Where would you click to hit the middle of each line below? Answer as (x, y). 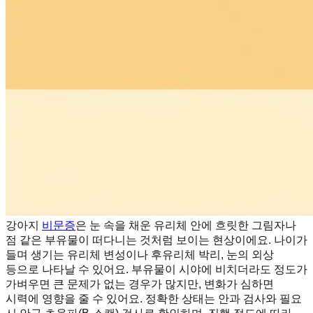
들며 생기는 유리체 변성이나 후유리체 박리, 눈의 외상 (140, 254)
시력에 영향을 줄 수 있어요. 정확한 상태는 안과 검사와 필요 (154, 298)
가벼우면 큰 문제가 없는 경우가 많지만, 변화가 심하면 (140, 284)
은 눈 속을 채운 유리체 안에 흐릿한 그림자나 (186, 225)
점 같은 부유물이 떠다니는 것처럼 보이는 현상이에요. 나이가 (156, 240)
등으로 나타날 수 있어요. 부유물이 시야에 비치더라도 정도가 (156, 269)
